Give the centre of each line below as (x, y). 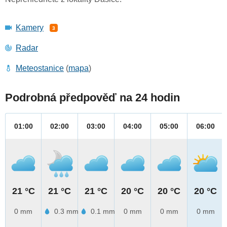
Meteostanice (40, 68)
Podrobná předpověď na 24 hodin (92, 98)
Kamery (30, 28)
